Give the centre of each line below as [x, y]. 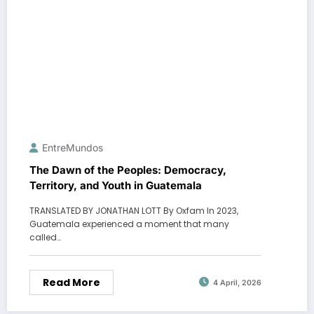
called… [45, 237]
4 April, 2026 [237, 283]
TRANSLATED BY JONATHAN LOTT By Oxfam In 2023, [134, 210]
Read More [71, 282]
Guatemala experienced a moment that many [129, 224]
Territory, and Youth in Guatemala [116, 185]
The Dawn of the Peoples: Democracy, [128, 170]
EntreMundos [73, 147]
